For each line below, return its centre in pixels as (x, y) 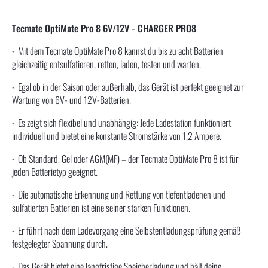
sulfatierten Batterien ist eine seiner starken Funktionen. (101, 207)
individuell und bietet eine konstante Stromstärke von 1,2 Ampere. (117, 135)
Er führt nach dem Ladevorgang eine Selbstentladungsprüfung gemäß (130, 230)
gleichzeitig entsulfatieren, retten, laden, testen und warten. (106, 64)
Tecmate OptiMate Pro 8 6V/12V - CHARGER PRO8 (104, 28)
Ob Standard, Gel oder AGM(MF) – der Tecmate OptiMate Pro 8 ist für (128, 158)
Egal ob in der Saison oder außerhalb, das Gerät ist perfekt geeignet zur (131, 86)
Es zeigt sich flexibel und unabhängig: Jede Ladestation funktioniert (124, 122)
